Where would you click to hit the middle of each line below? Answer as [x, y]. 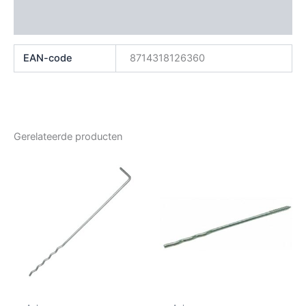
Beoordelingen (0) [58, 22]
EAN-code [48, 58]
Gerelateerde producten [68, 137]
